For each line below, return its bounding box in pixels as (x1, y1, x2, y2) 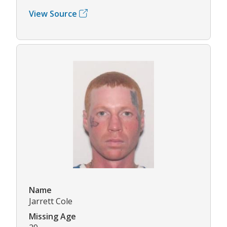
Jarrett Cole (29, 195, 72, 207)
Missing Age (29, 210, 76, 222)
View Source (29, 8, 77, 19)
